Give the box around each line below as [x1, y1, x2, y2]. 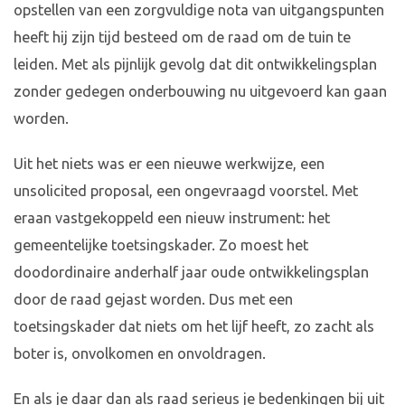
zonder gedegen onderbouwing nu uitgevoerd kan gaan [14, 83, 387, 100]
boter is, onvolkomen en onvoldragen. [14, 345, 266, 363]
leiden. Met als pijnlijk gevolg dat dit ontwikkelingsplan [14, 56, 377, 73]
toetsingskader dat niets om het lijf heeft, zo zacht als [14, 318, 374, 335]
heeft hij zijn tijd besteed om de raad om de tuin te [14, 29, 351, 46]
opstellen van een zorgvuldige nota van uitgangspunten [14, 2, 384, 19]
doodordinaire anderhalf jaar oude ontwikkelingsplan [14, 264, 369, 281]
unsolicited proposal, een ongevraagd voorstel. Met [14, 183, 358, 200]
